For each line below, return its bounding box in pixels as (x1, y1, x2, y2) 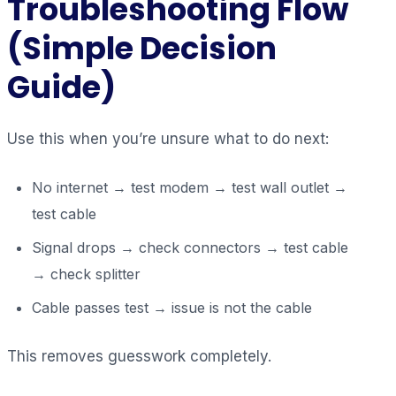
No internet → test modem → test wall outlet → (32, 178, 347, 196)
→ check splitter (32, 264, 141, 283)
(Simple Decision (7, 26, 277, 70)
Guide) (7, 65, 116, 109)
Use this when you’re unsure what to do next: (7, 129, 329, 148)
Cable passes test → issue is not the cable (32, 298, 312, 316)
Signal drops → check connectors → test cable (32, 238, 348, 256)
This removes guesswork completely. (7, 346, 271, 365)
